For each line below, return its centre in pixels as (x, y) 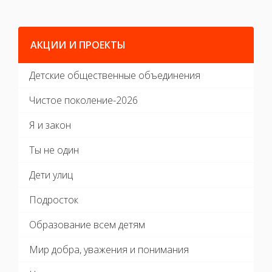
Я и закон (50, 120)
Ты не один (54, 145)
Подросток (54, 195)
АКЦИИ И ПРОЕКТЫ (78, 40)
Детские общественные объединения (115, 70)
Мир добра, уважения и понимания (109, 244)
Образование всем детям (87, 219)
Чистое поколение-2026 (83, 95)
